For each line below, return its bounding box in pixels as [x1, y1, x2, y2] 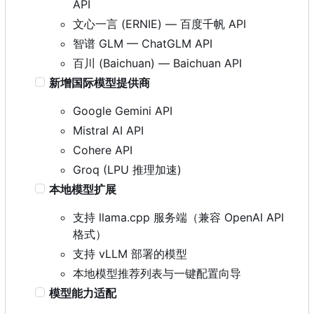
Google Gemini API [73, 103, 172, 118]
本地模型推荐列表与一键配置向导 [73, 266, 241, 280]
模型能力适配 [49, 285, 117, 300]
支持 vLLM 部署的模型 [73, 246, 187, 261]
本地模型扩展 [49, 182, 117, 196]
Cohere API [73, 142, 132, 157]
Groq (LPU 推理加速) [73, 162, 182, 177]
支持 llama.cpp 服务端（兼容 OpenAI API [73, 210, 284, 224]
